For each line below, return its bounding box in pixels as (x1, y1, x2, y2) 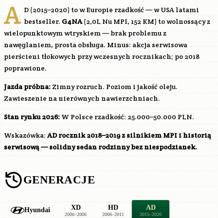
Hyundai (24, 206, 50, 214)
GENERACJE (23, 174, 95, 186)
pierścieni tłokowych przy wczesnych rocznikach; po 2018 (4, 52, 200, 61)
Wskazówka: (4, 131, 47, 140)
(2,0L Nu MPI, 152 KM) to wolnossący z (82, 17, 210, 26)
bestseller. (24, 17, 62, 26)
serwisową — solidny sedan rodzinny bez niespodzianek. (4, 143, 197, 151)
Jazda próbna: (4, 82, 51, 91)
